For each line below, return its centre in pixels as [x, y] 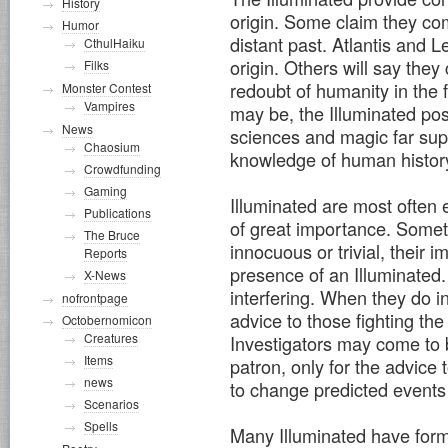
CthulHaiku [114, 42]
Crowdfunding [122, 168]
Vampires [109, 105]
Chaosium [112, 146]
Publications [117, 212]
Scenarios [111, 403]
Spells [101, 425]
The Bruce [112, 234]
